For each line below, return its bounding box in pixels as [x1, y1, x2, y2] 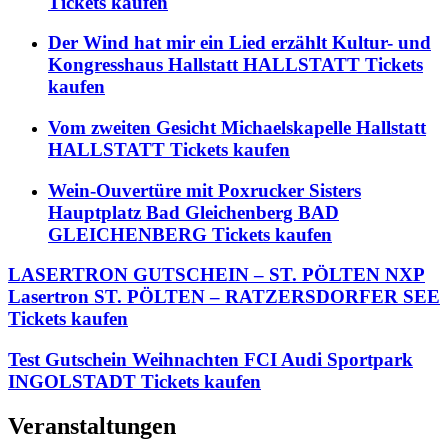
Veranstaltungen [8, 413, 176, 439]
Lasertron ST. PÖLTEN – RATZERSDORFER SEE [8, 286, 440, 308]
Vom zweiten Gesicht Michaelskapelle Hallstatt [48, 116, 426, 138]
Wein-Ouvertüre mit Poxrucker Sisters [48, 179, 361, 201]
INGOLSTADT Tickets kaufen [8, 371, 261, 393]
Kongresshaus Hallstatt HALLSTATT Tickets [48, 54, 423, 76]
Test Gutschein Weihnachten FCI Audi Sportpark [8, 349, 413, 371]
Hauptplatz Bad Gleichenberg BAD [48, 201, 339, 223]
